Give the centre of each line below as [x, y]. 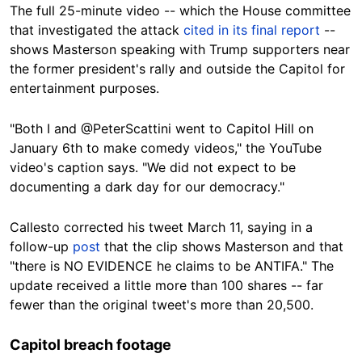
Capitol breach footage [90, 345]
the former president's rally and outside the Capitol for [177, 69]
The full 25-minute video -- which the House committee [180, 11]
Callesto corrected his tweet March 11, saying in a [161, 227]
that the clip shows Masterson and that [222, 247]
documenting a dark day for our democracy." [147, 187]
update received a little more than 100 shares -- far [166, 286]
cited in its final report [252, 30]
